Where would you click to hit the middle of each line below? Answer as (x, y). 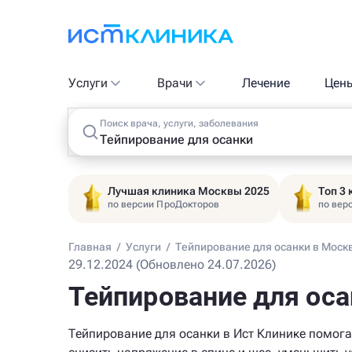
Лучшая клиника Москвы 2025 (189, 191)
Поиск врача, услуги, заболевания (179, 123)
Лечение (266, 83)
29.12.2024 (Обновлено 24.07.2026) (172, 264)
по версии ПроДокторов (164, 204)
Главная (90, 247)
